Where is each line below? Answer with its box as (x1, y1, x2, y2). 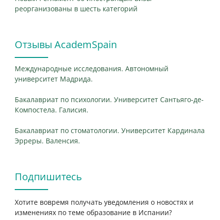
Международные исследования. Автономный (15, 63, 168, 73)
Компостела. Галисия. (15, 105, 88, 114)
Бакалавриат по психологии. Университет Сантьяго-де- (15, 94, 204, 104)
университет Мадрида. (15, 74, 93, 83)
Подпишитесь (15, 169, 82, 183)
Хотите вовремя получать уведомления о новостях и (15, 197, 193, 207)
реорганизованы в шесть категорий (15, 3, 137, 13)
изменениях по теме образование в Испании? (15, 208, 172, 218)
